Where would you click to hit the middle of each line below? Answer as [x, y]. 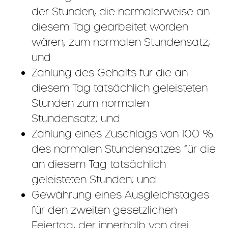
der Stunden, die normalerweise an [121, 11]
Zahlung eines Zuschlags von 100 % [123, 134]
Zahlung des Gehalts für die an [110, 73]
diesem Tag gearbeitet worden [110, 27]
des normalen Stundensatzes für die [124, 149]
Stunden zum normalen [91, 103]
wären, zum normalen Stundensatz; [121, 42]
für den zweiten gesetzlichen [105, 210]
